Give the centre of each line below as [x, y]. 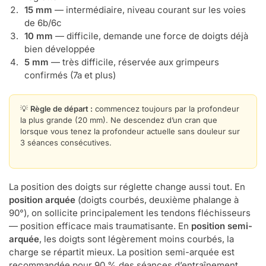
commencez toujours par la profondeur [166, 108]
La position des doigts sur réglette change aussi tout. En [127, 187]
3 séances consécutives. [66, 142]
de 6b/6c [43, 23]
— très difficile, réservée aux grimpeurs [134, 62]
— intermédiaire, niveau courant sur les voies [149, 9]
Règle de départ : [61, 108]
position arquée [42, 200]
